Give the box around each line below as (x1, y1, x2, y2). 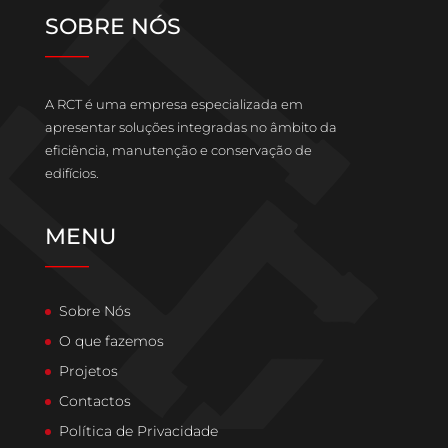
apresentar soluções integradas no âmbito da (44, 119, 337, 135)
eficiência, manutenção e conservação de (44, 142, 312, 158)
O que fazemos (58, 332, 164, 351)
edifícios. (44, 165, 99, 181)
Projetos (58, 362, 118, 381)
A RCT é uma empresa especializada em (44, 96, 303, 112)
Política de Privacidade (58, 422, 218, 441)
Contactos (58, 392, 131, 411)
